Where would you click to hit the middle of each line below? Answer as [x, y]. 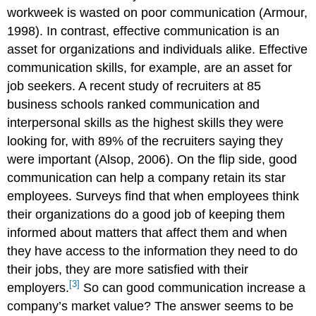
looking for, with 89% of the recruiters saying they [145, 141]
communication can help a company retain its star [147, 177]
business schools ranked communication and [134, 104]
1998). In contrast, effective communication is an [144, 31]
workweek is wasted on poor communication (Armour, [158, 12]
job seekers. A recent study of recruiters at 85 [134, 86]
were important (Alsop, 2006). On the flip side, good [152, 159]
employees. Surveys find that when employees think [153, 196]
